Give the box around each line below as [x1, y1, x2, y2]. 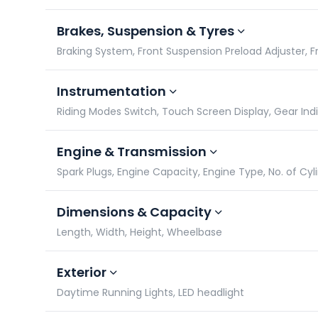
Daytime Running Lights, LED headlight [57, 285, 244, 300]
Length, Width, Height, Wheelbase [57, 225, 222, 239]
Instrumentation [57, 82, 166, 100]
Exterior [57, 263, 106, 281]
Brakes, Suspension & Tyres [57, 22, 234, 40]
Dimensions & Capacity [57, 203, 212, 221]
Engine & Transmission [57, 143, 207, 160]
